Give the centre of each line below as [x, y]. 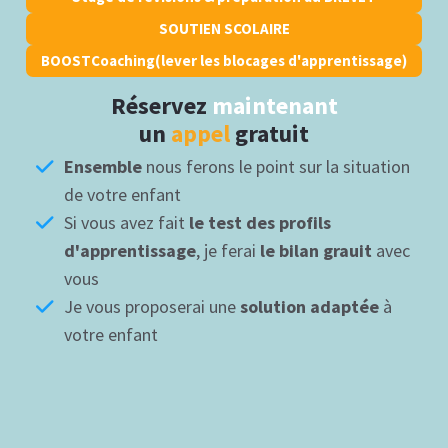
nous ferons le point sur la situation [276, 166]
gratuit [272, 133]
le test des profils [260, 222]
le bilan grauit [316, 250]
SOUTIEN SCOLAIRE [224, 28]
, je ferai [228, 250]
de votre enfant [122, 194]
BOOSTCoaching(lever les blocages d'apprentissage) [224, 60]
